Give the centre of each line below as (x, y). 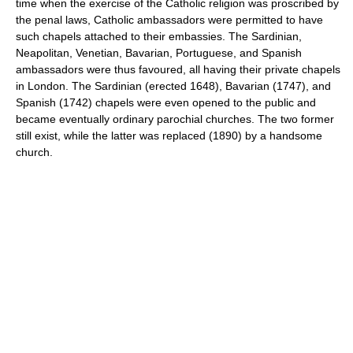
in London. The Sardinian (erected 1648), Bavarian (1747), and (173, 85)
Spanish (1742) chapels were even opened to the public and (166, 102)
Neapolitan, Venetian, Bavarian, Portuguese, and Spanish (159, 52)
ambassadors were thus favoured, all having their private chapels (178, 69)
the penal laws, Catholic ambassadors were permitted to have (169, 19)
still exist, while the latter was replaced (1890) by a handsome (169, 135)
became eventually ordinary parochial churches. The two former (175, 119)
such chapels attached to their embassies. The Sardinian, (159, 36)
